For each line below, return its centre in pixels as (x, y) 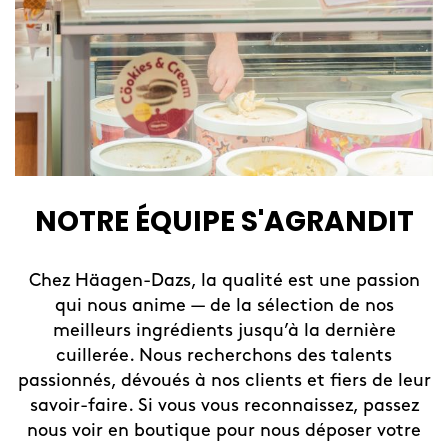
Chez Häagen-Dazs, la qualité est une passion (224, 281)
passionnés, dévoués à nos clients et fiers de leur (224, 381)
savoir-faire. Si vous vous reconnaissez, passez (224, 406)
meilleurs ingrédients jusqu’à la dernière (224, 331)
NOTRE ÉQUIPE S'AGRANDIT (224, 222)
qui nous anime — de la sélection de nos (224, 306)
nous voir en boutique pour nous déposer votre (224, 431)
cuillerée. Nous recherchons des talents (224, 356)
